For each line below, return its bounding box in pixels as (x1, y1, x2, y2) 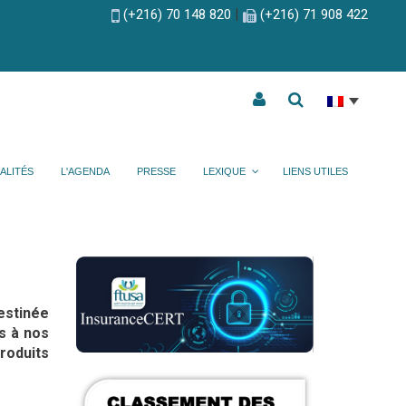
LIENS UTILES (283, 165, 349, 177)
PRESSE (137, 165, 177, 177)
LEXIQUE (203, 165, 246, 177)
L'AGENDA (61, 165, 111, 177)
